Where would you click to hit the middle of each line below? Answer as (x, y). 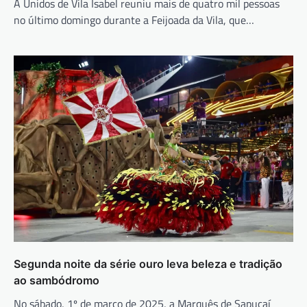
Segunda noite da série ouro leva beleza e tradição (148, 264)
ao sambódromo (57, 281)
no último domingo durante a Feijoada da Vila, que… (134, 20)
